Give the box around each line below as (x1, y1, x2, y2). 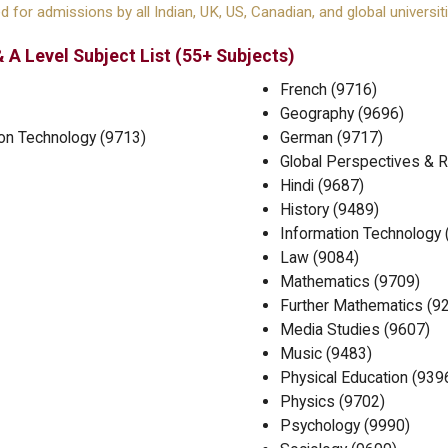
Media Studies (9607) (280, 320, 430, 340)
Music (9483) (280, 344, 372, 364)
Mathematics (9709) (280, 272, 420, 292)
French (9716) (280, 80, 377, 100)
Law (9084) (280, 248, 359, 268)
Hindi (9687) (280, 176, 364, 196)
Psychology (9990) (280, 416, 410, 436)
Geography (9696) (280, 104, 404, 124)
